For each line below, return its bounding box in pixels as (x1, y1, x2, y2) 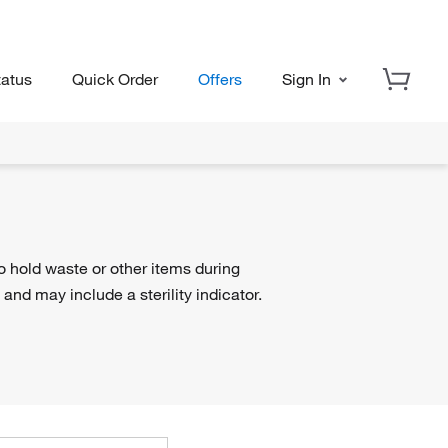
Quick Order (72, 68, 158, 88)
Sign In (282, 68, 335, 88)
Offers (198, 68, 242, 88)
